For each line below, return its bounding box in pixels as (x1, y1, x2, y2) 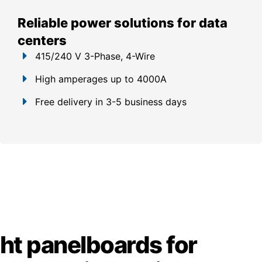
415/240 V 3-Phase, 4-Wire (35, 50, 155, 62)
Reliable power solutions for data (18, 15, 227, 30)
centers (18, 33, 67, 48)
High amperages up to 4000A (35, 73, 167, 85)
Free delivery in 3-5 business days (35, 96, 187, 108)
